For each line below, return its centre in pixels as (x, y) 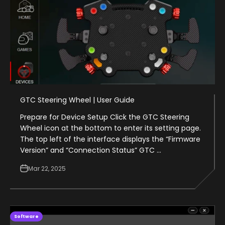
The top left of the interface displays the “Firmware (110, 139)
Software (26, 216)
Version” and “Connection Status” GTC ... (91, 150)
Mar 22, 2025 (47, 168)
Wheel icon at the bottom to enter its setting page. (110, 128)
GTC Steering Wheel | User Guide (77, 100)
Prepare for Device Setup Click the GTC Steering (105, 117)
